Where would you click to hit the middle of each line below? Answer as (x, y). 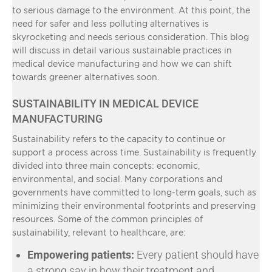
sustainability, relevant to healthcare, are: (100, 232)
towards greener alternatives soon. (87, 76)
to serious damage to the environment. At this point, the (131, 10)
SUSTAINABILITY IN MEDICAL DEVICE (105, 103)
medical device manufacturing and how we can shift (122, 63)
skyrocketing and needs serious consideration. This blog (131, 36)
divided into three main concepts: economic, (106, 165)
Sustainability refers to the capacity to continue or (119, 138)
